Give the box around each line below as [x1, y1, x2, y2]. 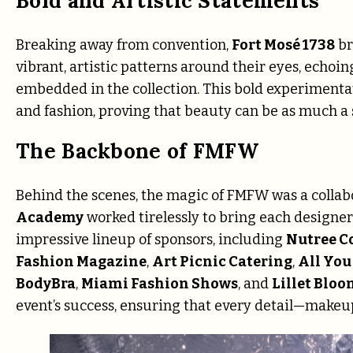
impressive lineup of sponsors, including [16, 231, 286, 249]
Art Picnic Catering [152, 253, 292, 271]
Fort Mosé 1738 [232, 35, 335, 54]
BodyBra [16, 275, 76, 293]
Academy [16, 209, 84, 227]
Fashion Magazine [16, 253, 147, 271]
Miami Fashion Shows [81, 275, 238, 293]
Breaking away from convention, [16, 35, 232, 54]
